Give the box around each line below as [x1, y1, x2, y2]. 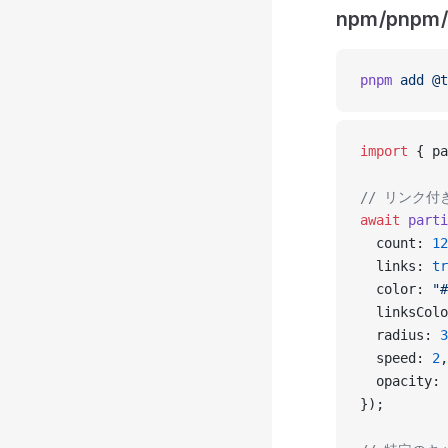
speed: [360, 349, 432, 366]
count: [360, 234, 432, 251]
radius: [360, 326, 440, 343]
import [360, 142, 408, 159]
